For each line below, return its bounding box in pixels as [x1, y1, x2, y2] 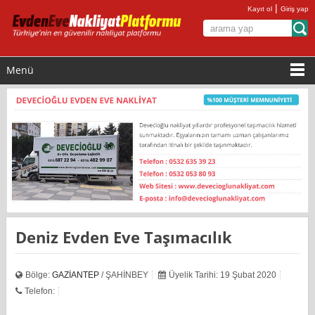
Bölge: [25, 269, 53, 280]
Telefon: [25, 285, 56, 296]
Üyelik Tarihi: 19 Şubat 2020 [169, 269, 277, 280]
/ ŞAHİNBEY [99, 269, 149, 280]
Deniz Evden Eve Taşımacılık [27, 226, 233, 247]
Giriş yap [281, 5, 309, 13]
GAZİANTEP [52, 269, 100, 280]
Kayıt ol [247, 5, 273, 13]
